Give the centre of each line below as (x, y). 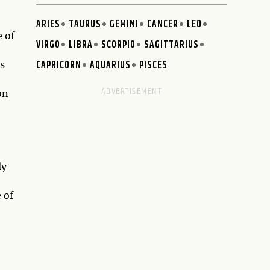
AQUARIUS (111, 65)
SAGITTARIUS (172, 45)
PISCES (154, 65)
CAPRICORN (59, 65)
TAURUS (85, 24)
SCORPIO (119, 45)
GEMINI (124, 24)
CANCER (163, 24)
